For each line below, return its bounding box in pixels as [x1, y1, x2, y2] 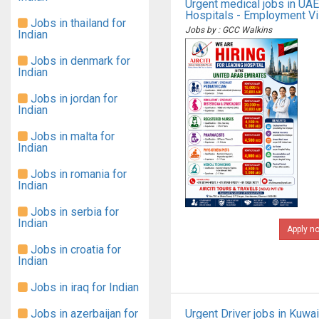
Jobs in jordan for [28, 92, 117, 105]
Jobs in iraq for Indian [28, 281, 139, 294]
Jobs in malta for [28, 130, 115, 143]
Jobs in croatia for [28, 243, 121, 256]
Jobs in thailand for [28, 16, 126, 30]
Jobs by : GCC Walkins [185, 25, 272, 35]
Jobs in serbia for [28, 205, 119, 219]
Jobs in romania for [28, 167, 127, 181]
